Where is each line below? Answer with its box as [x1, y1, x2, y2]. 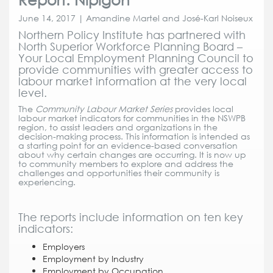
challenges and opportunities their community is [18, 166, 219, 179]
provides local [175, 102, 233, 115]
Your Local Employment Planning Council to [18, 49, 253, 66]
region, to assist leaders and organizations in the [18, 121, 218, 133]
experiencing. [18, 175, 76, 188]
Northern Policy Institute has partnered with [18, 26, 246, 43]
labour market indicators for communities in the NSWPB [18, 112, 246, 124]
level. [18, 84, 47, 101]
